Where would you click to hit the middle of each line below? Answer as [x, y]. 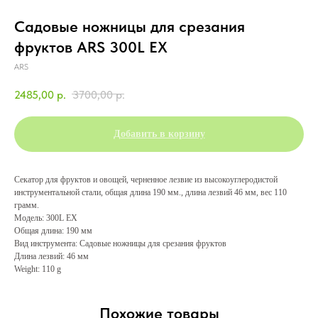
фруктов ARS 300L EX [91, 47]
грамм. [27, 205]
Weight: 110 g [38, 269]
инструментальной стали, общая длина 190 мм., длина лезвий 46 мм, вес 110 [150, 192]
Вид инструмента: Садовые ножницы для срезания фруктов [120, 243]
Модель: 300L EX [46, 218]
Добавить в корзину [159, 133]
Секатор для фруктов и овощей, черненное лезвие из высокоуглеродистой [146, 179]
